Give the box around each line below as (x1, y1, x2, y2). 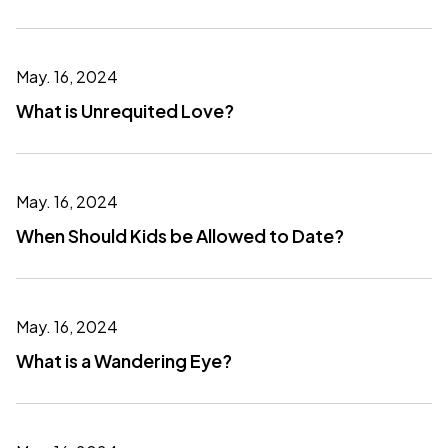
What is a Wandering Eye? (16, 349, 232, 372)
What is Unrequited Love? (16, 99, 234, 122)
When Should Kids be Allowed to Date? (16, 224, 344, 247)
